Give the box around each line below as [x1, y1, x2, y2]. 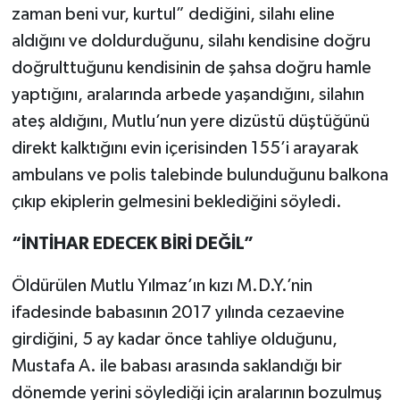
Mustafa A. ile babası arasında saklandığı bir [11, 357, 342, 376]
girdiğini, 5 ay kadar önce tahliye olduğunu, [11, 330, 337, 349]
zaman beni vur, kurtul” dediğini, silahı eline [11, 5, 335, 24]
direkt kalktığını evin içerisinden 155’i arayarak [11, 139, 358, 158]
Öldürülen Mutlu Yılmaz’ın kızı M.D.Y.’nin [11, 277, 312, 296]
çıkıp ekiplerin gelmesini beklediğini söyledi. [11, 193, 342, 212]
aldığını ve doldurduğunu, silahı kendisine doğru [11, 32, 371, 51]
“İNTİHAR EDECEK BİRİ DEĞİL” [11, 235, 254, 254]
